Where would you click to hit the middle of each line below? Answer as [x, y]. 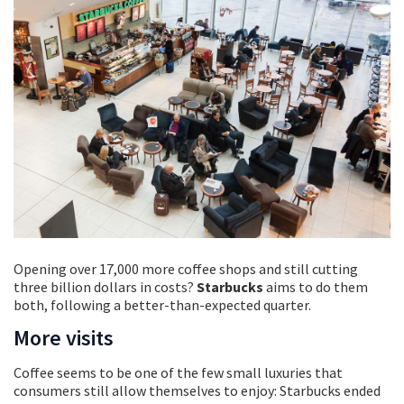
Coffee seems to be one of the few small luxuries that [178, 372]
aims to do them [316, 286]
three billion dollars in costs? [105, 286]
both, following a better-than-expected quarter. [162, 304]
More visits [64, 337]
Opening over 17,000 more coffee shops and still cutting [186, 268]
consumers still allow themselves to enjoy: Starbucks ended [197, 390]
